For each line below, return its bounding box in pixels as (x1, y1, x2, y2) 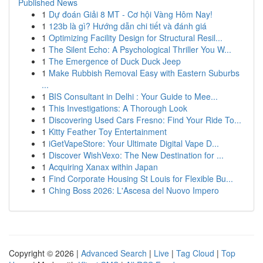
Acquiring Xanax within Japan (49, 161, 158, 173)
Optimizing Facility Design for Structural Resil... (49, 32, 222, 43)
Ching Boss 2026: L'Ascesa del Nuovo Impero (49, 184, 219, 196)
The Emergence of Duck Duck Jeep (49, 55, 181, 67)
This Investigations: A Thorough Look (49, 102, 187, 114)
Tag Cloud (176, 247, 214, 259)
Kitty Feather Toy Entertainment (49, 126, 167, 137)
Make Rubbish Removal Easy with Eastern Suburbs (49, 67, 240, 79)
